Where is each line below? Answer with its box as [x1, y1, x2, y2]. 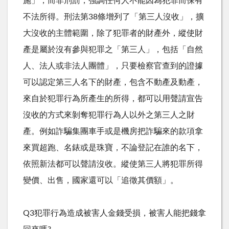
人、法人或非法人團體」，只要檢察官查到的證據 [23, 61, 203, 70]
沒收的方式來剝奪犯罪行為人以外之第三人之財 [23, 110, 195, 119]
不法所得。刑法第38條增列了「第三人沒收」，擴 [23, 12, 204, 21]
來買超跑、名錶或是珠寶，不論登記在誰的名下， [23, 143, 203, 152]
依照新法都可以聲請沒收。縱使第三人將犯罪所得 [23, 159, 203, 168]
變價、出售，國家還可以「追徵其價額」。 [23, 176, 178, 185]
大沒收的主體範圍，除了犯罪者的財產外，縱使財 [23, 29, 203, 37]
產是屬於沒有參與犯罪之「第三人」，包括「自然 [23, 45, 203, 54]
